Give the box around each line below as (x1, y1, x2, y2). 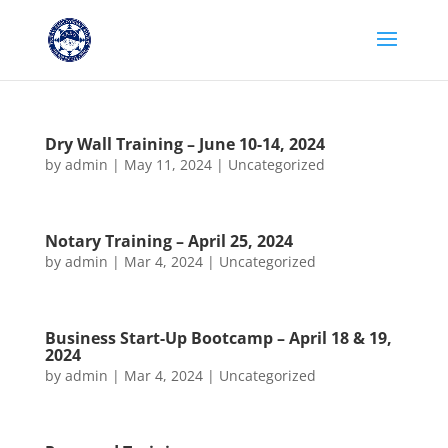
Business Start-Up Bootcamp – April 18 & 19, (44, 327, 392, 349)
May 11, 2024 (123, 155, 212, 174)
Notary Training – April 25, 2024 (44, 230, 293, 252)
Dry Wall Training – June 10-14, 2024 (44, 133, 325, 155)
